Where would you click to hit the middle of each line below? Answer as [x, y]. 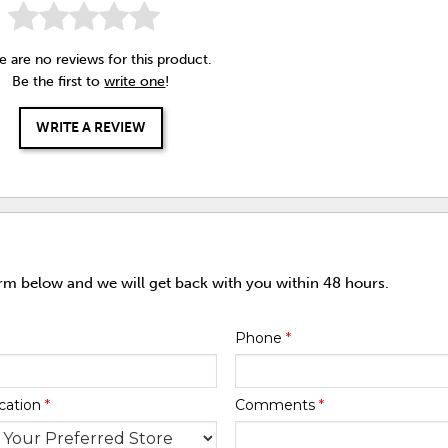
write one [135, 82]
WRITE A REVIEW [90, 128]
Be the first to [58, 82]
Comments [276, 404]
